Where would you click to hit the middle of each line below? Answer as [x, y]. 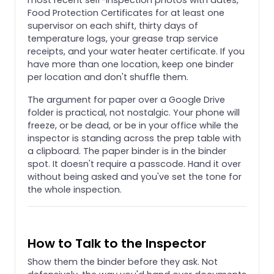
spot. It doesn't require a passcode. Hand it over [134, 164]
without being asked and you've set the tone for [135, 176]
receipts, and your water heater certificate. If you [136, 51]
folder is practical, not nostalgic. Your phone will [134, 112]
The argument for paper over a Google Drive [126, 99]
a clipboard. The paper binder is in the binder [127, 151]
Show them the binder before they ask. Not [123, 261]
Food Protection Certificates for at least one [126, 13]
